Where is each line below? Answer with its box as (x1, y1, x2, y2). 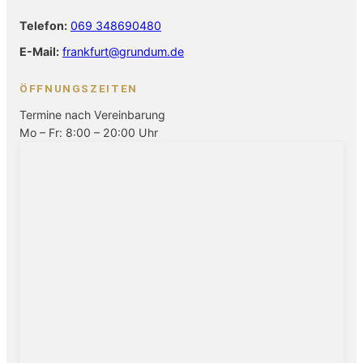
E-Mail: (19, 44, 59, 58)
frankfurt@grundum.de (62, 44, 184, 58)
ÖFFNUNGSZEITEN (19, 81, 138, 95)
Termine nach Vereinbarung (19, 107, 165, 122)
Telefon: (19, 18, 67, 32)
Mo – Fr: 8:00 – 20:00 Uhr (19, 125, 158, 139)
